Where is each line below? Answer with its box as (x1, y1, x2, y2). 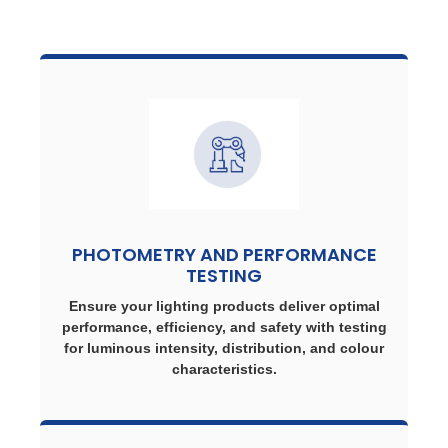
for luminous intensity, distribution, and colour (64, 340, 384, 356)
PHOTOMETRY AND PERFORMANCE (71, 242, 377, 267)
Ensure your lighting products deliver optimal (68, 298, 380, 314)
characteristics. (171, 361, 277, 377)
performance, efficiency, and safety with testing (61, 319, 387, 335)
